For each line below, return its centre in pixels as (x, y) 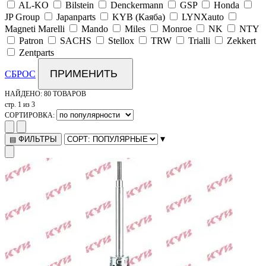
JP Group (22, 17)
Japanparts (76, 17)
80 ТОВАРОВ (65, 94)
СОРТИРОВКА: (31, 115)
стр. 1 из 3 (20, 105)
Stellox (121, 41)
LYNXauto (203, 17)
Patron (31, 41)
